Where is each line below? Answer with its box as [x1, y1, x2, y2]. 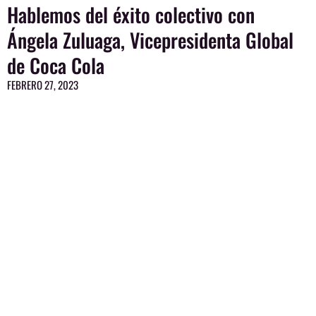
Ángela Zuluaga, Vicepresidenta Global [7, 25, 293, 54]
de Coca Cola [7, 50, 104, 80]
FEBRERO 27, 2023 [7, 76, 78, 92]
